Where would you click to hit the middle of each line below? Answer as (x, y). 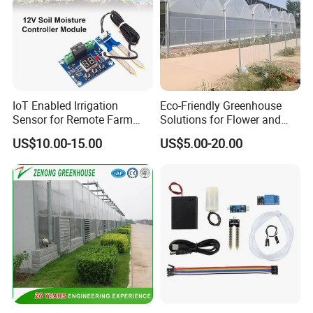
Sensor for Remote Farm (73, 120)
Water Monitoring (56, 134)
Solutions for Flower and (220, 120)
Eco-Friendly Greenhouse (220, 106)
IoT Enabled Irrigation (66, 106)
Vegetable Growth (203, 134)
